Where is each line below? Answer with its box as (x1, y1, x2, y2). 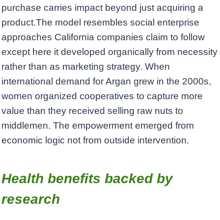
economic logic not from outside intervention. (1, 135, 189, 145)
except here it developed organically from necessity (1, 46, 218, 57)
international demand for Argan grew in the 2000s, (1, 76, 211, 86)
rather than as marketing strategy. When (1, 61, 170, 72)
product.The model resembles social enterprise (1, 17, 199, 27)
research (1, 191, 60, 207)
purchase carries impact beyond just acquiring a (1, 2, 203, 13)
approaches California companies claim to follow (1, 31, 205, 42)
